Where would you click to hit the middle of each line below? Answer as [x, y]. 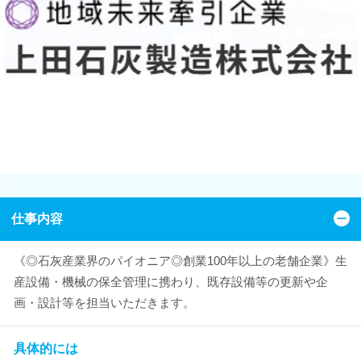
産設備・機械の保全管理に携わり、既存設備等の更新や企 [171, 281]
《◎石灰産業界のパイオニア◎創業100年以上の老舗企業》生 [180, 260]
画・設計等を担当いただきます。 [104, 302]
